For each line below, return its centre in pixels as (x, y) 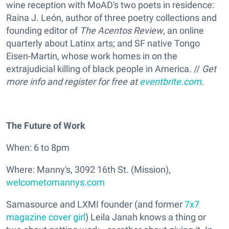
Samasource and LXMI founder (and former (95, 204)
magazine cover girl (46, 217)
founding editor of (43, 31)
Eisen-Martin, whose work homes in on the (92, 56)
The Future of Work (46, 126)
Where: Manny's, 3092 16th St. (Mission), (88, 170)
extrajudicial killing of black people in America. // (104, 69)
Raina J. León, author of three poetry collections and (111, 18)
